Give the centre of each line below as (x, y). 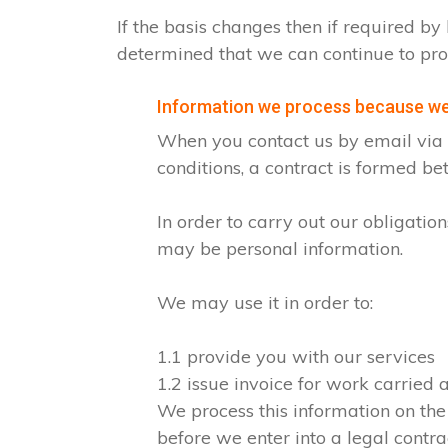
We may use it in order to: (265, 302)
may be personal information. (280, 248)
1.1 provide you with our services (296, 356)
